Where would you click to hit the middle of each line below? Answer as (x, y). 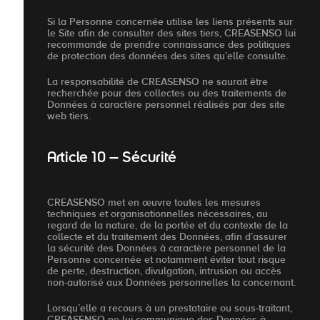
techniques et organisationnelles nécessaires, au (157, 214)
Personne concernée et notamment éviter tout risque (166, 260)
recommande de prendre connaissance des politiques (169, 45)
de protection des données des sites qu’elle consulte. (167, 56)
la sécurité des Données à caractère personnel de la (166, 248)
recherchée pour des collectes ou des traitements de (167, 93)
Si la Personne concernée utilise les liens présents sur (170, 22)
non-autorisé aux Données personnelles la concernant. (171, 282)
